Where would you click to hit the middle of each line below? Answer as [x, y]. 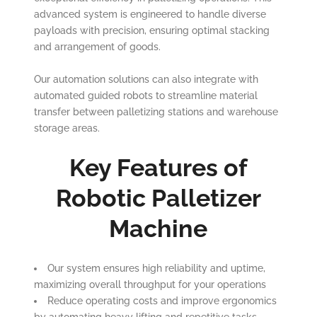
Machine [158, 229]
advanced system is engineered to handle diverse [150, 14]
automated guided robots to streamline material [145, 96]
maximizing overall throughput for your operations [150, 284]
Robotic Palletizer [158, 198]
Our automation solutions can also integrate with [146, 79]
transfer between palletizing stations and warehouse [156, 112]
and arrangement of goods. [97, 47]
